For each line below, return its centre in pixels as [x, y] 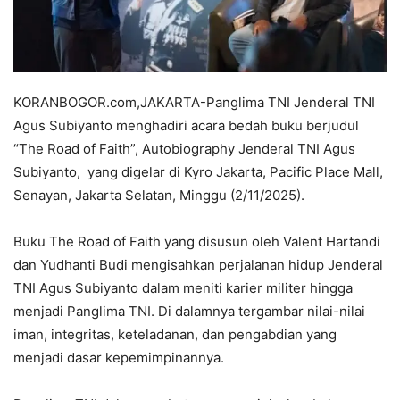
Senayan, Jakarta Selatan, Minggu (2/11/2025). [159, 195]
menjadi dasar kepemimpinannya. [119, 357]
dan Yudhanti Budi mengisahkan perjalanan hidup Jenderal [198, 264]
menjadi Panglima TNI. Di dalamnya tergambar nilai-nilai [189, 311]
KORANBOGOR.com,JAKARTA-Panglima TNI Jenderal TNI [194, 102]
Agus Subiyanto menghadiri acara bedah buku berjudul [186, 125]
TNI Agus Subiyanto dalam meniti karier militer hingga [183, 287]
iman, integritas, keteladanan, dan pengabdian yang [175, 334]
